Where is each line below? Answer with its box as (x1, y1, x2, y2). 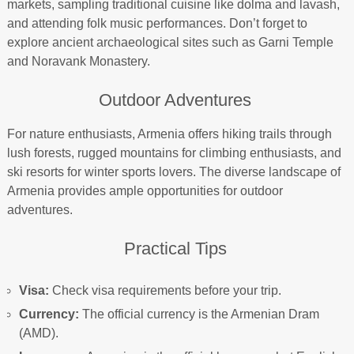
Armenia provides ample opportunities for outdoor (6, 184, 283, 198)
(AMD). (18, 326, 58, 340)
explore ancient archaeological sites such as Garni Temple (6, 36, 333, 49)
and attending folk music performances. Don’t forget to (6, 17, 307, 30)
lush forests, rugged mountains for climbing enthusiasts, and (6, 146, 341, 160)
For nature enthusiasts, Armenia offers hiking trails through (6, 127, 332, 141)
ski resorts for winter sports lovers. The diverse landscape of (6, 165, 341, 179)
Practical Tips (123, 239, 227, 258)
